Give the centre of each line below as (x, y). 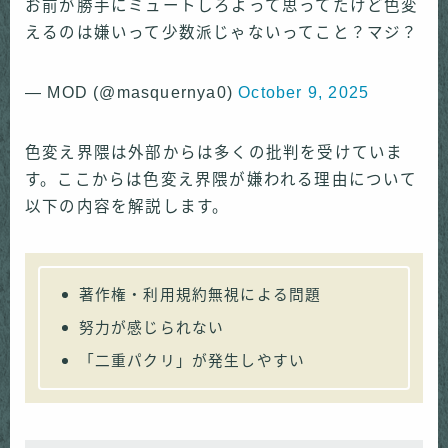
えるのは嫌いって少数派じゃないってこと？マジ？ (222, 33)
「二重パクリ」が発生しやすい (192, 361)
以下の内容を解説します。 (127, 207)
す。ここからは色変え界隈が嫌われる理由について (221, 180)
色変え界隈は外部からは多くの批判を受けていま (214, 153)
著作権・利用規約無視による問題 (200, 295)
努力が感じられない (151, 328)
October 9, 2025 (304, 93)
